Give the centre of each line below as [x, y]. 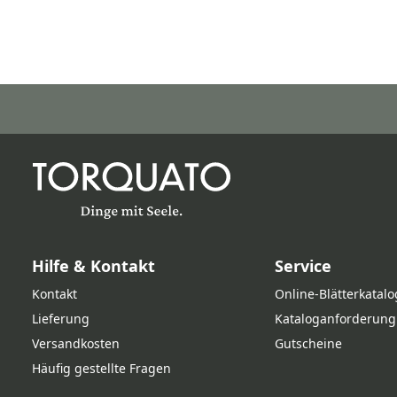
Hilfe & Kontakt [93, 266]
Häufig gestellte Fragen [101, 368]
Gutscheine [309, 343]
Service [304, 266]
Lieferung [61, 319]
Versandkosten [76, 343]
